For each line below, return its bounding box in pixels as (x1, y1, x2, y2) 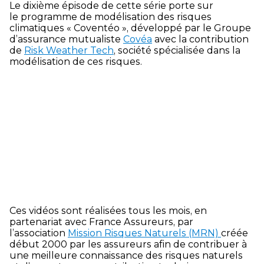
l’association (9, 227, 68, 239)
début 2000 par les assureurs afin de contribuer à (9, 239, 247, 250)
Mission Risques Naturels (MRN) (68, 227, 221, 239)
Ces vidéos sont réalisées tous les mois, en (9, 205, 207, 217)
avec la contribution (152, 34, 249, 45)
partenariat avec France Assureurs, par (9, 216, 193, 228)
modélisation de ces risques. (9, 56, 142, 68)
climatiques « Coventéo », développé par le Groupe (9, 22, 251, 34)
